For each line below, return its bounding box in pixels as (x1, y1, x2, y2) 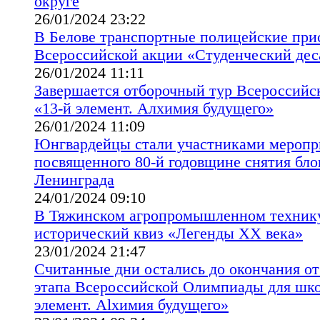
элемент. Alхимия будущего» (34, 296, 229, 314)
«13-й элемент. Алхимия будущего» (34, 99, 274, 117)
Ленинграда (34, 171, 114, 189)
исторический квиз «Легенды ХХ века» (34, 224, 303, 242)
